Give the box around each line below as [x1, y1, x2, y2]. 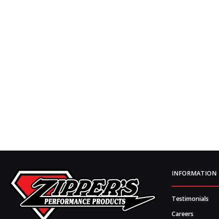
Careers [172, 209, 194, 218]
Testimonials [172, 194, 209, 203]
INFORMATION [172, 169, 217, 178]
